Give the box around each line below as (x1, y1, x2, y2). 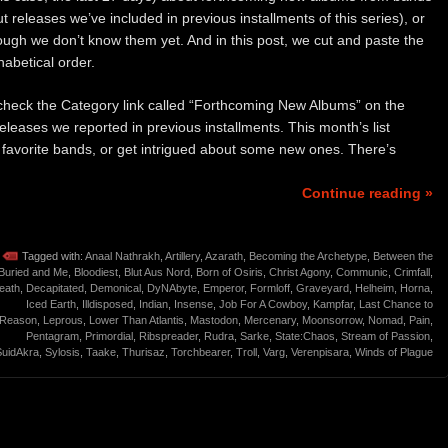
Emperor (203, 282, 244, 295)
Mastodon (190, 314, 238, 327)
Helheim (355, 282, 394, 295)
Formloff (250, 282, 290, 295)
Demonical (90, 282, 141, 295)
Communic (336, 266, 388, 279)
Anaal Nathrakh (85, 250, 160, 263)
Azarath (205, 250, 243, 263)
